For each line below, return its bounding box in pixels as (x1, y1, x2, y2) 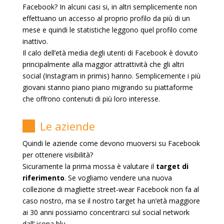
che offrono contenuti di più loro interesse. (22, 93, 160, 103)
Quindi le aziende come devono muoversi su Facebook (22, 138, 200, 148)
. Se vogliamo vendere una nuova (64, 172, 172, 182)
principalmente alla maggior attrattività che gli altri (22, 59, 184, 69)
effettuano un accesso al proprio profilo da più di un (22, 13, 190, 23)
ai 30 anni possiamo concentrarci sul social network (22, 207, 189, 217)
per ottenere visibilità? (22, 149, 93, 159)
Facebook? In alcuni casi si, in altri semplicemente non (22, 1, 197, 11)
